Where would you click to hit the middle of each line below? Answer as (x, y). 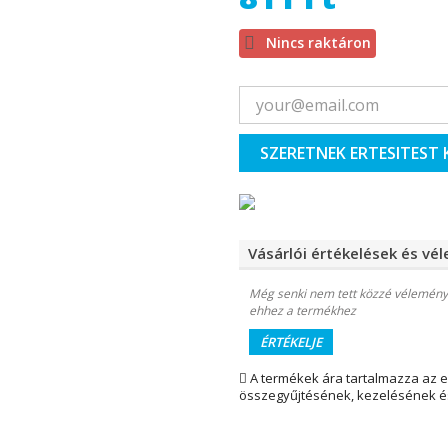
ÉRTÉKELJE (290, 341)
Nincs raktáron (318, 42)
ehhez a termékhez (302, 310)
